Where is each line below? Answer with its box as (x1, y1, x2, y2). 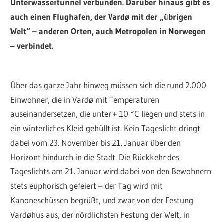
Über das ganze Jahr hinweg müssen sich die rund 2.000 (10, 80, 207, 91)
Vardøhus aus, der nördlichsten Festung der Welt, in (10, 209, 190, 220)
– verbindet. (10, 40, 54, 51)
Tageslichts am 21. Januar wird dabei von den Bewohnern (10, 166, 212, 177)
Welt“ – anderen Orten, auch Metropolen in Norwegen (10, 26, 206, 37)
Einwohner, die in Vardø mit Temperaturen (10, 94, 160, 105)
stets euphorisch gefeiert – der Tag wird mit (10, 180, 163, 191)
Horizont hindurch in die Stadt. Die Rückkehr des (10, 152, 180, 163)
